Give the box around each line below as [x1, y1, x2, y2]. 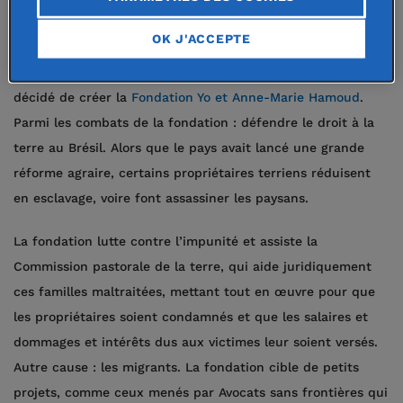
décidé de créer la [13, 90, 131, 104]
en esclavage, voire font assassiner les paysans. [13, 191, 309, 205]
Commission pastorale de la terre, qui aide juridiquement [13, 259, 372, 273]
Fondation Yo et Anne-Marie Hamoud [131, 90, 360, 104]
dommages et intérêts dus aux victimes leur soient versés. [13, 335, 382, 349]
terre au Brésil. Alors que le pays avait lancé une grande [13, 140, 364, 155]
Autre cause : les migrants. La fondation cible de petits [13, 360, 359, 374]
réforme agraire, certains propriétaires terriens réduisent [13, 166, 371, 180]
